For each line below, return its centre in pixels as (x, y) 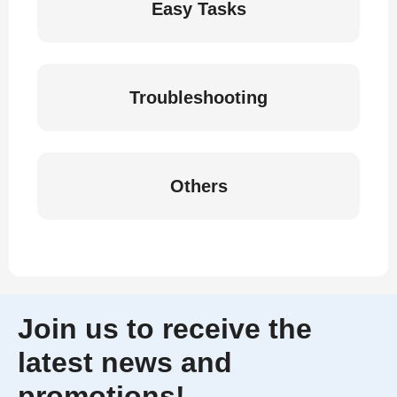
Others (198, 186)
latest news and (125, 362)
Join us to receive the (165, 329)
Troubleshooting (198, 97)
